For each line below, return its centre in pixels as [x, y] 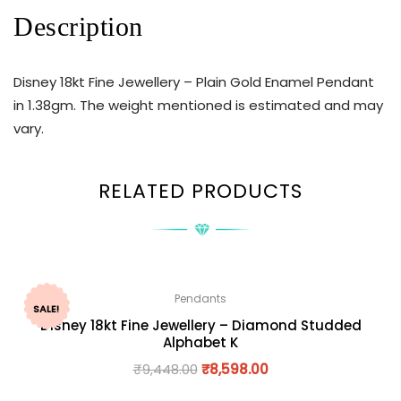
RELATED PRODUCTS [200, 191]
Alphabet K [200, 342]
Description [78, 27]
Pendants [200, 298]
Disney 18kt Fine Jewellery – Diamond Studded [200, 325]
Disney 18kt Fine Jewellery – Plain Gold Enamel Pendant [194, 82]
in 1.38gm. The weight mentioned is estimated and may [198, 106]
